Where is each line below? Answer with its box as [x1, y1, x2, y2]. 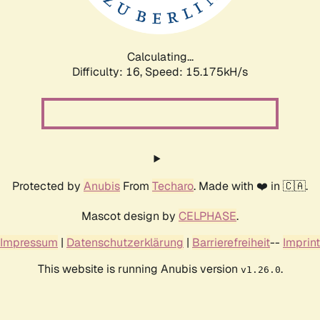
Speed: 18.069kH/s [145, 64, 248, 79]
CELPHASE [179, 208, 236, 224]
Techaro [152, 178, 194, 194]
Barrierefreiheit [192, 234, 270, 250]
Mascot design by [81, 208, 179, 224]
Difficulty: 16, [72, 64, 145, 79]
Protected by [12, 178, 84, 194]
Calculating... [126, 49, 194, 64]
